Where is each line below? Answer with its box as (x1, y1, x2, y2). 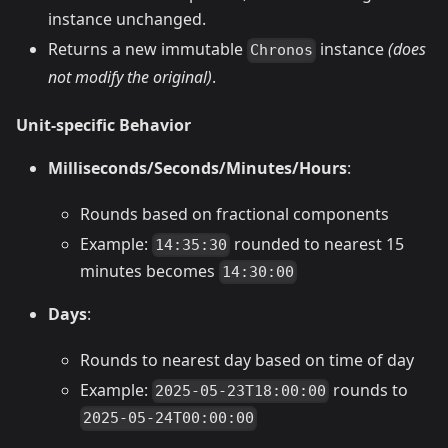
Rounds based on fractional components (80, 202, 389, 225)
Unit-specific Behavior (16, 113, 191, 136)
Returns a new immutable (48, 38, 247, 61)
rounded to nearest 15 (230, 232, 405, 255)
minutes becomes (80, 259, 219, 282)
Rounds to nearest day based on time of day (80, 349, 414, 372)
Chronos (250, 41, 314, 60)
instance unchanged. (48, 8, 206, 31)
